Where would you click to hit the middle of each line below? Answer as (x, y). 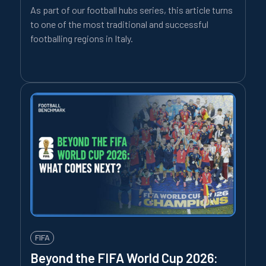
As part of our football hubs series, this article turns (132, 9)
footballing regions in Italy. (82, 38)
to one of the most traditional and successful (119, 24)
